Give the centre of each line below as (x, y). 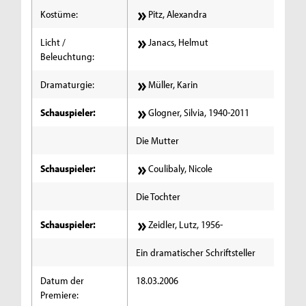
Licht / (53, 42)
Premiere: (60, 294)
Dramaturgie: (68, 84)
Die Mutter (158, 140)
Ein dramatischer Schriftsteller (196, 252)
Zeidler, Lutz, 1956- (186, 224)
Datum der (62, 280)
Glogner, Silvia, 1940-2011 (199, 112)
